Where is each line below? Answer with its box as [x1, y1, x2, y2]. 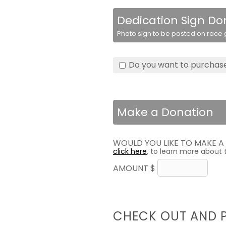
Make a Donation [117, 104, 213, 120]
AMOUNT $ [113, 162, 157, 174]
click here [113, 146, 147, 156]
